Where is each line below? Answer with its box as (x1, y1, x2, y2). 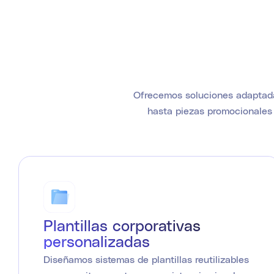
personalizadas (43, 232, 150, 251)
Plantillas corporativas (43, 216, 201, 235)
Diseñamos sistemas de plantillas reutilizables (43, 253, 249, 265)
